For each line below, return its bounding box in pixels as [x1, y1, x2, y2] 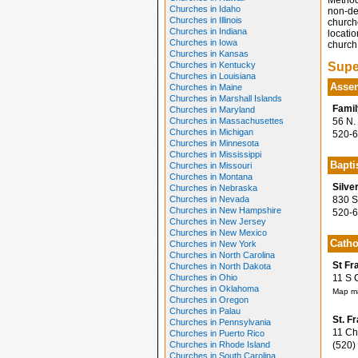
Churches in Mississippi [169, 149, 261, 159]
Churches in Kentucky [169, 60, 256, 70]
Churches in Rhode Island [169, 340, 270, 349]
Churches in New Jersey [169, 217, 266, 226]
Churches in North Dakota [169, 261, 271, 271]
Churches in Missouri [169, 161, 252, 170]
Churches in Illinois [169, 15, 242, 25]
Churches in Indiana [169, 26, 247, 36]
